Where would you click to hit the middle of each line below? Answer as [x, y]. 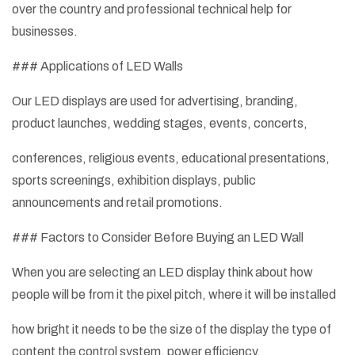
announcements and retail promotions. [117, 203]
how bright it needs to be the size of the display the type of [172, 330]
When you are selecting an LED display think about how [162, 273]
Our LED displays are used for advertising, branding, [155, 101]
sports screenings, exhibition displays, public [134, 181]
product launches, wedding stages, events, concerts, [160, 124]
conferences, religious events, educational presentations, [171, 158]
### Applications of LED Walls [97, 67]
